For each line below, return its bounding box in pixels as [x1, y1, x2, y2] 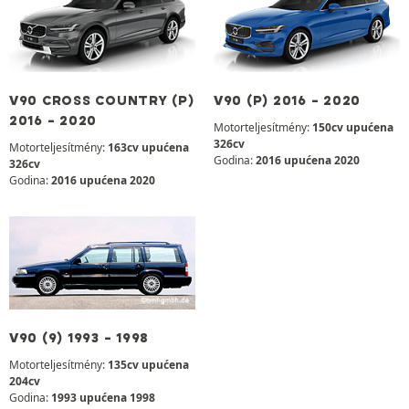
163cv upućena [108, 140, 189, 155]
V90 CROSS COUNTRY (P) [9, 92, 194, 109]
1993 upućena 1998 [51, 390, 155, 405]
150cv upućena [312, 120, 393, 135]
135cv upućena [108, 357, 189, 372]
